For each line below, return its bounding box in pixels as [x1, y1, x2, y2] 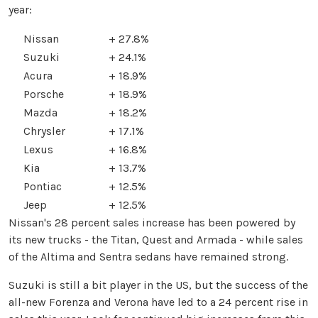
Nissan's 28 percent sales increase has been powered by [9, 216, 295, 230]
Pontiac [23, 180, 62, 194]
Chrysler [23, 124, 65, 138]
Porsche [23, 87, 64, 102]
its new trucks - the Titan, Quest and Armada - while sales [9, 233, 303, 247]
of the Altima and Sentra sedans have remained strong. [9, 250, 288, 264]
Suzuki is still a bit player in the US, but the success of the [9, 278, 308, 292]
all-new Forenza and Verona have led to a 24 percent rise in [9, 295, 308, 309]
